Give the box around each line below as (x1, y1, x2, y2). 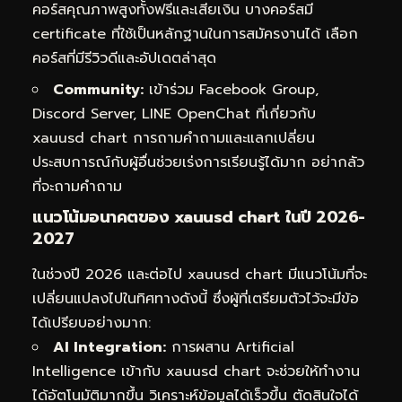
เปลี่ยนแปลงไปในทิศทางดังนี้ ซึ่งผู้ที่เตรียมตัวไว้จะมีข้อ (32, 287, 359, 310)
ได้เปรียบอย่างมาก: (32, 311, 151, 334)
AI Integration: (53, 336, 166, 358)
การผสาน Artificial (166, 336, 294, 358)
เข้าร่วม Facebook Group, (144, 79, 319, 101)
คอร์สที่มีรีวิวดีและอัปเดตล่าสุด (32, 48, 216, 70)
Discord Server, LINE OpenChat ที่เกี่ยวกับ (32, 103, 316, 126)
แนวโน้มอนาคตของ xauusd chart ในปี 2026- (32, 205, 365, 231)
